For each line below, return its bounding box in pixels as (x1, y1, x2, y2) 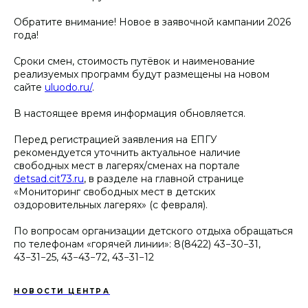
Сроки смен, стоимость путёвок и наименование (14, 54, 255, 67)
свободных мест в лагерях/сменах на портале (14, 159, 240, 172)
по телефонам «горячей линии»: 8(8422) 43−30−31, (14, 237, 261, 250)
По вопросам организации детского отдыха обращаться (14, 224, 293, 237)
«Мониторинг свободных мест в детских (14, 185, 215, 198)
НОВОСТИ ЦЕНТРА (14, 286, 110, 296)
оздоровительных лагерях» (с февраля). (14, 198, 208, 211)
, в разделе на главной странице (84, 172, 244, 185)
